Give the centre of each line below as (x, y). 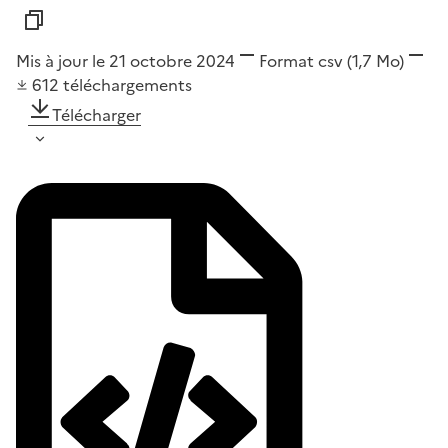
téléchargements (127, 85)
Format (286, 61)
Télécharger (96, 115)
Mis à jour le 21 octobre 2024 (125, 61)
